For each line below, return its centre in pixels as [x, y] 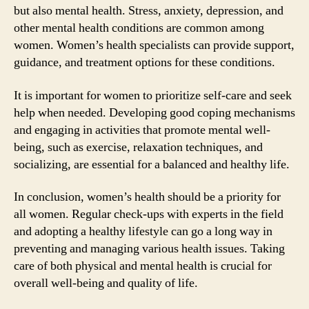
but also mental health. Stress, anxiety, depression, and [149, 11]
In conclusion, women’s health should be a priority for [147, 197]
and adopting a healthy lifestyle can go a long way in [143, 231]
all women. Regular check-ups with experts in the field [149, 214]
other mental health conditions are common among [139, 28]
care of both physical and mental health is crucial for [143, 266]
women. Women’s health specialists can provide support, [154, 45]
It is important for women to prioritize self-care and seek [153, 95]
